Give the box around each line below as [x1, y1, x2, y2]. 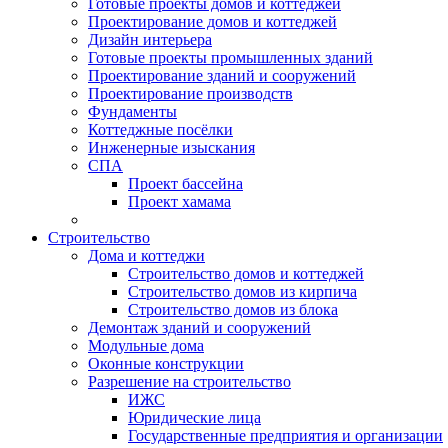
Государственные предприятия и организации [128, 427, 443, 444]
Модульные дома [88, 337, 204, 354]
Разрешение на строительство [88, 373, 291, 390]
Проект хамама [128, 193, 231, 210]
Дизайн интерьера [88, 31, 212, 48]
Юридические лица [128, 409, 261, 426]
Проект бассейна [128, 175, 243, 192]
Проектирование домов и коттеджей [88, 13, 337, 30]
